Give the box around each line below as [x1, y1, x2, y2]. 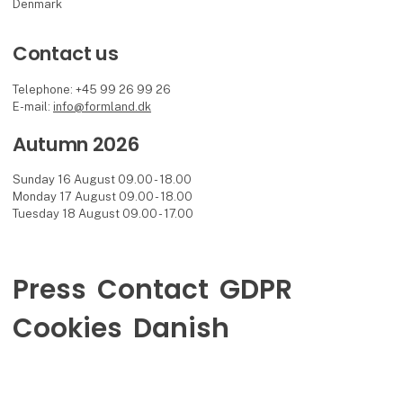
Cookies [12, 309, 122, 347]
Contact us [13, 40, 119, 68]
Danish [132, 309, 229, 347]
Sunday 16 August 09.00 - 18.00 [13, 173, 193, 187]
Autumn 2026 [13, 130, 139, 159]
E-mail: [13, 99, 54, 113]
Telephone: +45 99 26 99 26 [13, 82, 172, 96]
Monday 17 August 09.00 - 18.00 [13, 190, 193, 204]
